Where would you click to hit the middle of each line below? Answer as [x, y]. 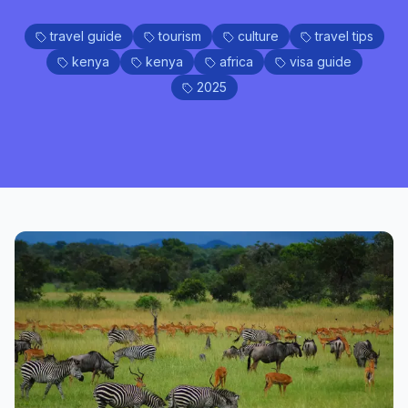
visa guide [320, 61]
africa [236, 61]
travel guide [86, 36]
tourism [179, 36]
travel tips [344, 36]
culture [258, 36]
